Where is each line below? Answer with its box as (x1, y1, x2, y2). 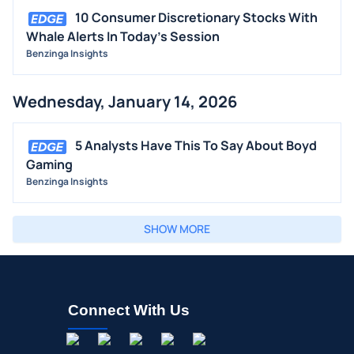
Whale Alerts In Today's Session (26, 28, 220, 46)
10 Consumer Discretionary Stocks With (75, 9, 318, 27)
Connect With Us (68, 302, 190, 319)
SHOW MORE (144, 221, 210, 237)
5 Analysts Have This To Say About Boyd (75, 137, 317, 155)
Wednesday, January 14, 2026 (13, 91, 237, 113)
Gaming (26, 156, 73, 174)
